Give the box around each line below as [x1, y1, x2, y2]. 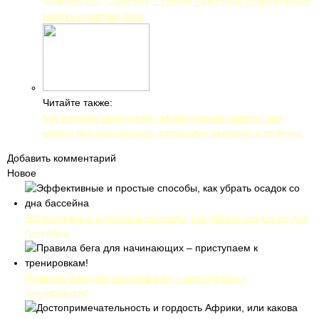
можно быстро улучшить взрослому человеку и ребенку [43, 127, 302, 138]
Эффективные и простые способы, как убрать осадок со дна [25, 212, 308, 224]
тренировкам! [25, 287, 88, 298]
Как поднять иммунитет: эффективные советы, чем [43, 112, 283, 123]
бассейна [25, 227, 69, 239]
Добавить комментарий [7, 152, 116, 164]
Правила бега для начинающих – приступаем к [25, 272, 246, 283]
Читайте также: [43, 97, 113, 108]
